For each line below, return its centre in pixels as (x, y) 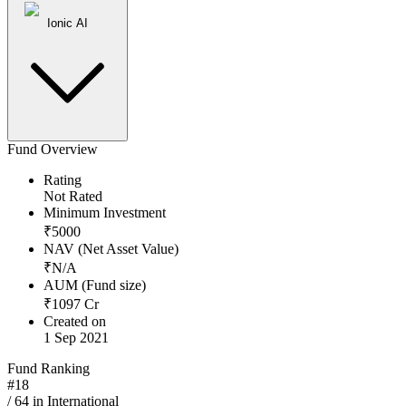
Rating (63, 180)
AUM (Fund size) (95, 285)
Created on (75, 322)
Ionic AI (68, 24)
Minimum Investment (105, 213)
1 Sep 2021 (76, 338)
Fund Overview (53, 150)
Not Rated (73, 197)
